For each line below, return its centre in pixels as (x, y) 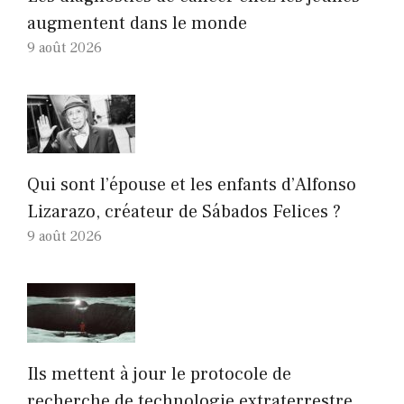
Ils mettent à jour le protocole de (159, 375)
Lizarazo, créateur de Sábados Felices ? (184, 212)
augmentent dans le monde (137, 24)
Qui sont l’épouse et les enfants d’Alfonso (192, 185)
